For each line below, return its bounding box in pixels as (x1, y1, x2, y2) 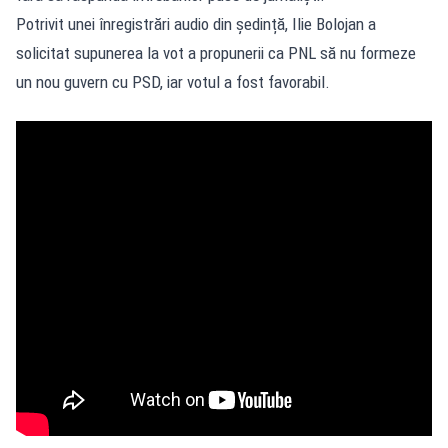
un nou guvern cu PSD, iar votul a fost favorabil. (16, 71, 330, 92)
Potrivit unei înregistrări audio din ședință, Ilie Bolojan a (16, 13, 376, 34)
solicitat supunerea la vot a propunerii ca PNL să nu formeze (16, 42, 416, 63)
